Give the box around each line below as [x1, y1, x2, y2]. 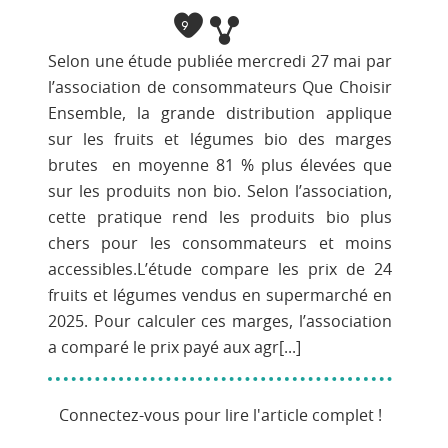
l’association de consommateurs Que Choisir [48, 79, 392, 96]
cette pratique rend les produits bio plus [48, 209, 392, 226]
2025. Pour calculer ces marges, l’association [48, 313, 392, 330]
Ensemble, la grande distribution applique [48, 105, 392, 122]
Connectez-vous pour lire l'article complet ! [58, 408, 382, 425]
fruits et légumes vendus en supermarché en [48, 287, 392, 304]
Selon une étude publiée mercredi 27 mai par [48, 53, 392, 70]
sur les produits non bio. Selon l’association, [48, 183, 392, 200]
